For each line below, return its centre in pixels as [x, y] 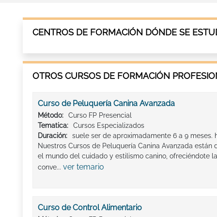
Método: [51, 115]
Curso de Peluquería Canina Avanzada [106, 103]
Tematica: [53, 125]
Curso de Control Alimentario [90, 207]
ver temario [84, 167]
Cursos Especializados [109, 125]
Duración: [53, 135]
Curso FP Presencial [100, 115]
